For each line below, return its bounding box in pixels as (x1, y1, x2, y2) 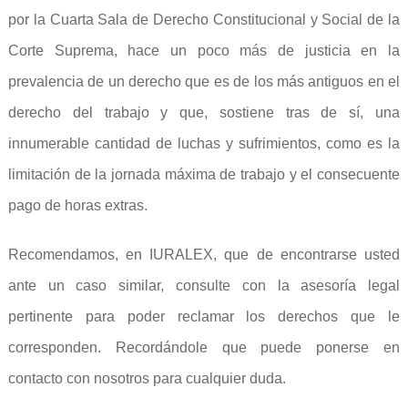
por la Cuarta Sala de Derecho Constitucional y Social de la (7, 12, 401, 27)
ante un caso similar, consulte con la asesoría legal (7, 278, 401, 293)
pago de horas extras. (7, 198, 148, 213)
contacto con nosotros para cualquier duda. (7, 371, 286, 386)
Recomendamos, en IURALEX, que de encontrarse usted (7, 247, 401, 262)
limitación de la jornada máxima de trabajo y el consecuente (7, 167, 401, 182)
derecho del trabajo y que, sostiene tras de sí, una (7, 105, 401, 120)
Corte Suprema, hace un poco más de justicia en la (7, 43, 401, 58)
